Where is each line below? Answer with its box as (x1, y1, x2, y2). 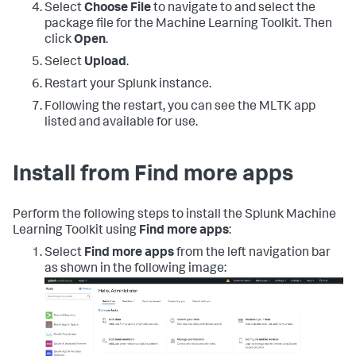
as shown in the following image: (44, 263, 226, 277)
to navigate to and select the (151, 2, 315, 16)
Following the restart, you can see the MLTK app (44, 101, 315, 114)
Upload (84, 56, 126, 70)
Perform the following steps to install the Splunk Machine (13, 209, 336, 222)
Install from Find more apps (13, 164, 293, 188)
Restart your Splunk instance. (44, 79, 211, 92)
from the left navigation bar (174, 247, 331, 261)
